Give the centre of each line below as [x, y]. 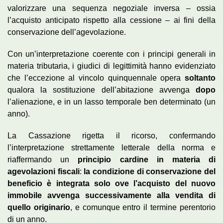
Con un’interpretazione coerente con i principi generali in [111, 54]
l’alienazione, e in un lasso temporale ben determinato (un [111, 102]
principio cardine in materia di [147, 160]
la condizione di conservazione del [150, 172]
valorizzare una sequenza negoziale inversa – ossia [111, 8]
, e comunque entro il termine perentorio [143, 208]
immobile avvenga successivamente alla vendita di [111, 196]
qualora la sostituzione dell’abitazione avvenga [102, 90]
